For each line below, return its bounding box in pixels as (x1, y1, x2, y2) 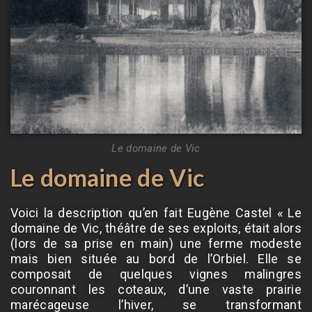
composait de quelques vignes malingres (10, 266, 302, 281)
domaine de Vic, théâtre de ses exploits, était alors (10, 220, 302, 235)
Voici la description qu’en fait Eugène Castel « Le (10, 205, 302, 220)
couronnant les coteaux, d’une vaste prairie (10, 281, 302, 297)
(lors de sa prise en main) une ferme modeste (10, 235, 302, 251)
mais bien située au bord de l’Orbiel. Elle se (10, 251, 302, 266)
